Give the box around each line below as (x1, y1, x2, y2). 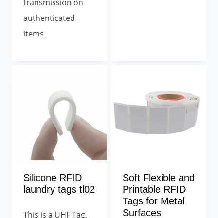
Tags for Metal (123, 195, 184, 206)
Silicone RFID (23, 172, 82, 183)
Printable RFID (123, 183, 186, 195)
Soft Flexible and (123, 172, 195, 183)
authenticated (23, 12, 75, 23)
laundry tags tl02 (23, 183, 95, 195)
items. (23, 28, 46, 39)
